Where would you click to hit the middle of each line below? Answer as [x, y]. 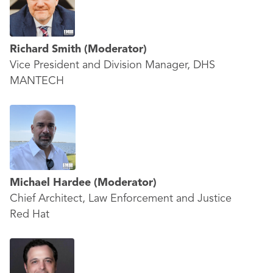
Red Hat [30, 214]
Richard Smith [47, 49]
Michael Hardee [52, 183]
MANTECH [37, 81]
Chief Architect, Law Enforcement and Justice [121, 199]
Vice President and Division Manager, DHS [112, 65]
